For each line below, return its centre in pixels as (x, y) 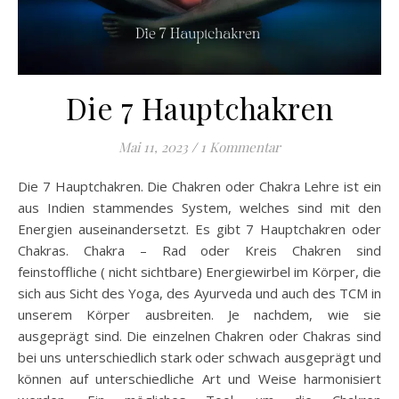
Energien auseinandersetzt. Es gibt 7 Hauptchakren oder (199, 229)
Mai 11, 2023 (153, 147)
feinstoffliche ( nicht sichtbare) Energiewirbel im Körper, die (199, 272)
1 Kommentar (240, 147)
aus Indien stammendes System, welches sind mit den (199, 208)
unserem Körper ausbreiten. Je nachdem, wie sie (199, 315)
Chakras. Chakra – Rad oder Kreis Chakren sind (199, 251)
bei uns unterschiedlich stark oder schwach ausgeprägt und (199, 358)
